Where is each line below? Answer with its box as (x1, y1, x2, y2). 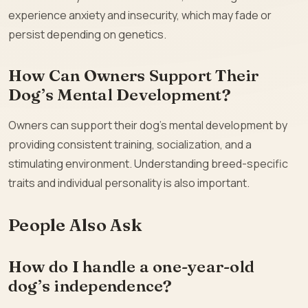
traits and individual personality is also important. (8, 175, 250, 191)
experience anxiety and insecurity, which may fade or (8, 8, 272, 23)
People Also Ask (8, 214, 142, 236)
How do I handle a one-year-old (8, 256, 255, 277)
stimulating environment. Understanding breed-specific (8, 156, 288, 172)
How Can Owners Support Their (8, 65, 259, 86)
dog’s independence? (8, 276, 173, 296)
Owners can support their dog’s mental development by (8, 118, 287, 133)
